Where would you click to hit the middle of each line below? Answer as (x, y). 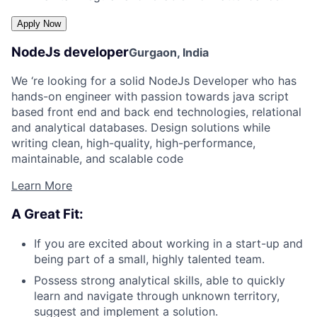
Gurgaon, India (169, 52)
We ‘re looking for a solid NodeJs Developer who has (154, 81)
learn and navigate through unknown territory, (157, 295)
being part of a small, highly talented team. (149, 259)
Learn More (42, 186)
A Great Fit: (47, 214)
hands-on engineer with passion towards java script (150, 97)
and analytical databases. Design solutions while (141, 128)
